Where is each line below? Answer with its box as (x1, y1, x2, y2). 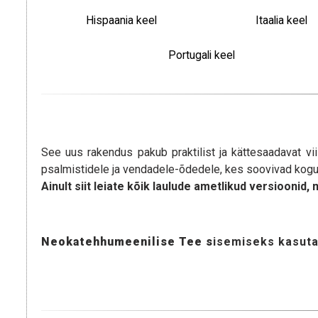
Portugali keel (168, 48, 235, 62)
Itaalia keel (256, 13, 308, 27)
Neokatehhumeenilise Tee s (41, 235, 213, 248)
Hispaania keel (85, 13, 157, 27)
